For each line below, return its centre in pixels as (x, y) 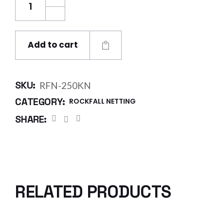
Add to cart (53, 45)
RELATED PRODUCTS (93, 192)
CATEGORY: (40, 102)
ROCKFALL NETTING (102, 101)
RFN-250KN (65, 85)
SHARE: (31, 119)
